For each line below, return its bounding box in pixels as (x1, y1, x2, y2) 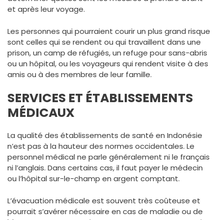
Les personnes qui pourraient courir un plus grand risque (7, 26, 210, 36)
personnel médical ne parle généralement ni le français (7, 152, 210, 162)
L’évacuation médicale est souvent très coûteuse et (7, 195, 200, 206)
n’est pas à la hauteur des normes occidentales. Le (7, 141, 194, 151)
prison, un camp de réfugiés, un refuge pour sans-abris (7, 47, 207, 58)
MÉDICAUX (7, 104, 75, 121)
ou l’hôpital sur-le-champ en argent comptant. (7, 173, 180, 184)
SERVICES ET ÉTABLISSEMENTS (7, 89, 193, 107)
